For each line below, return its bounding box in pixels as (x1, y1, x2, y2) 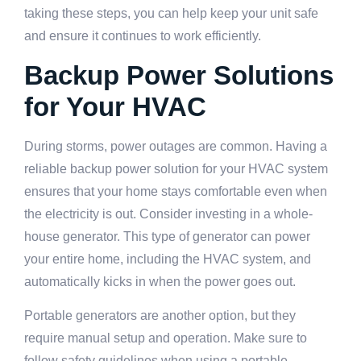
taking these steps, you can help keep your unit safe (24, 6, 318, 21)
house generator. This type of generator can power (24, 229, 310, 243)
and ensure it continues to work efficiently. (24, 29, 261, 44)
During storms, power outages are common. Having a (24, 139, 327, 153)
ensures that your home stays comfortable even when (24, 184, 327, 198)
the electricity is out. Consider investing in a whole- (24, 206, 313, 221)
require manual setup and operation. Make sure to (24, 330, 307, 345)
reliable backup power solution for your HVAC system (24, 161, 328, 176)
